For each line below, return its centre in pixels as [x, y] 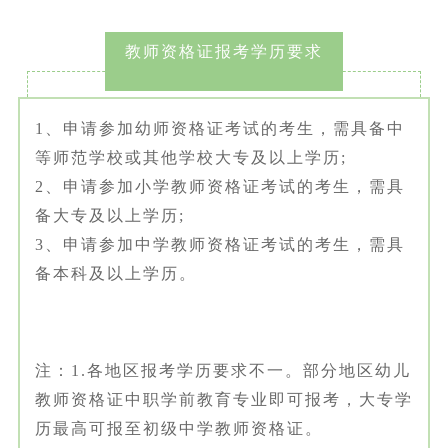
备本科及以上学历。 [115, 273]
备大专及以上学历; [109, 215]
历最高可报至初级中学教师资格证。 [178, 428]
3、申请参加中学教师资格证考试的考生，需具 [219, 244]
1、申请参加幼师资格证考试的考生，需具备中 [219, 128]
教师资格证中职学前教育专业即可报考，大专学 [223, 399]
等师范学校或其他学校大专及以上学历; [190, 157]
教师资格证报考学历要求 [223, 51]
